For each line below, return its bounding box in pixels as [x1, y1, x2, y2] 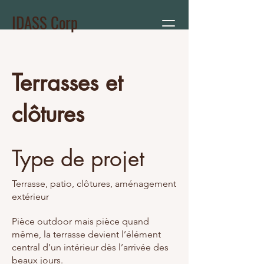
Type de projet [12, 144, 144, 173]
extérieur [12, 191, 49, 202]
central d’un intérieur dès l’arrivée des [12, 242, 169, 253]
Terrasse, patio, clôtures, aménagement [12, 178, 176, 189]
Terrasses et [12, 68, 123, 97]
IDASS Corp [12, 11, 78, 34]
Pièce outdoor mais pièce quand [12, 216, 149, 227]
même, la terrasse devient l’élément [12, 229, 161, 240]
